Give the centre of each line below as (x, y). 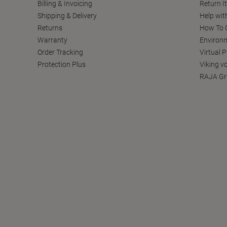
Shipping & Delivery (67, 16)
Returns (50, 28)
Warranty (52, 40)
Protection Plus (62, 65)
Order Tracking (60, 52)
